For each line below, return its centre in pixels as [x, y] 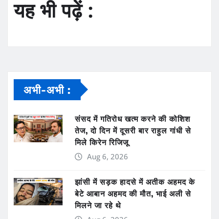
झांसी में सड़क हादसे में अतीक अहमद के [135, 182]
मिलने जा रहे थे [98, 205]
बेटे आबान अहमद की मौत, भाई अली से [133, 193]
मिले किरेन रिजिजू [102, 142]
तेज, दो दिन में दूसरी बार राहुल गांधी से [133, 130]
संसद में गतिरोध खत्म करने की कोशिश [132, 119]
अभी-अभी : [47, 89]
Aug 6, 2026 [107, 156]
